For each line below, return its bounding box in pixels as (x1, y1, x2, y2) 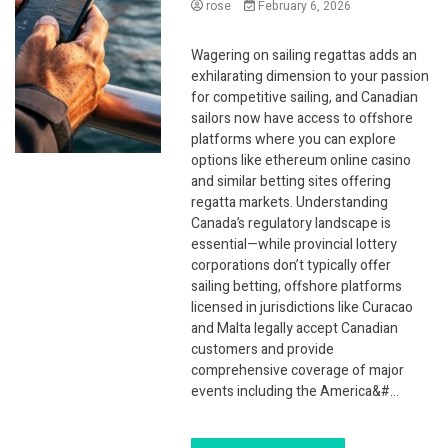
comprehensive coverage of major (191, 359, 405, 381)
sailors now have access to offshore (191, 107, 414, 129)
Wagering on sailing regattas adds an (191, 44, 418, 66)
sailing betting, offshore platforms (191, 275, 403, 297)
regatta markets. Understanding (191, 191, 389, 213)
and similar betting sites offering (191, 170, 392, 192)
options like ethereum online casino (191, 149, 412, 171)
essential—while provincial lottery (191, 233, 398, 255)
